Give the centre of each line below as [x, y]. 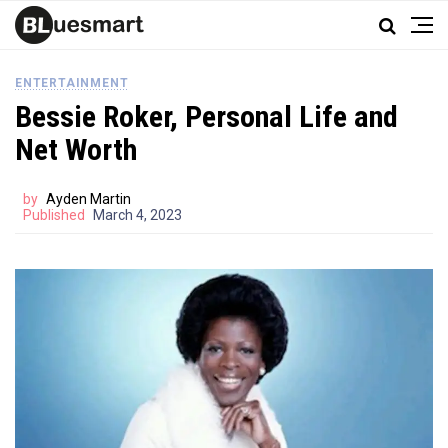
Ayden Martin [88, 199]
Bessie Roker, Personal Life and [206, 116]
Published [54, 215]
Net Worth [76, 149]
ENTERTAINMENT [72, 83]
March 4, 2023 [137, 215]
